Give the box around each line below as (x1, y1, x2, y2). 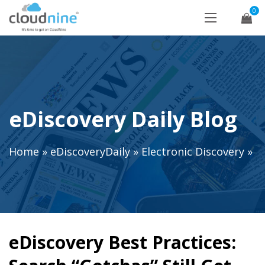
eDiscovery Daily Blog (9, 105, 237, 134)
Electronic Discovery (141, 144, 244, 159)
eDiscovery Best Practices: (9, 230, 236, 254)
